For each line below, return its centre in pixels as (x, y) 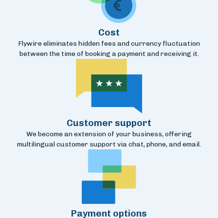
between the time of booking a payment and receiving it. (109, 54)
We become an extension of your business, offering (109, 134)
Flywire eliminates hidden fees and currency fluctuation (109, 44)
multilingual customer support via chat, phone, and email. (109, 145)
